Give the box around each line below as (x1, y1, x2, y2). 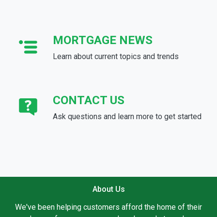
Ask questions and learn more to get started (53, 111, 201, 121)
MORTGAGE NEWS (53, 33, 153, 47)
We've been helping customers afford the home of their (15, 202, 202, 212)
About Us (92, 184, 125, 194)
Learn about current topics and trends (53, 51, 179, 61)
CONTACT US (53, 93, 124, 107)
